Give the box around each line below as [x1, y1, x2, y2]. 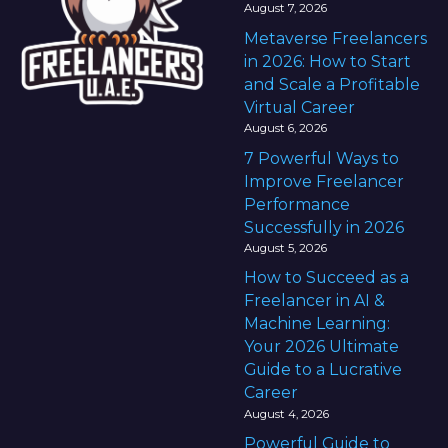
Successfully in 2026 [244, 217, 404, 237]
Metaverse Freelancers [244, 28, 427, 48]
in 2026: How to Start [244, 51, 411, 71]
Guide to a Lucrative [244, 360, 402, 380]
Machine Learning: [244, 314, 390, 334]
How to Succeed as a [244, 268, 409, 288]
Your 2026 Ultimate [244, 337, 399, 357]
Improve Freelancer [244, 171, 404, 191]
